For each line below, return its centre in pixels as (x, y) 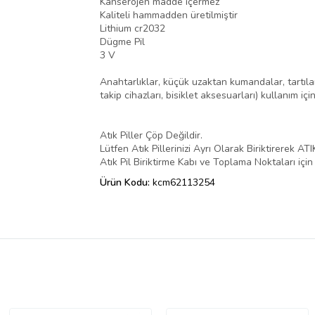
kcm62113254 (184, 183)
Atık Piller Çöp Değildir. (154, 136)
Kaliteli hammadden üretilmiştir (169, 15)
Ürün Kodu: (126, 183)
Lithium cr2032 (133, 29)
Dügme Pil (122, 42)
